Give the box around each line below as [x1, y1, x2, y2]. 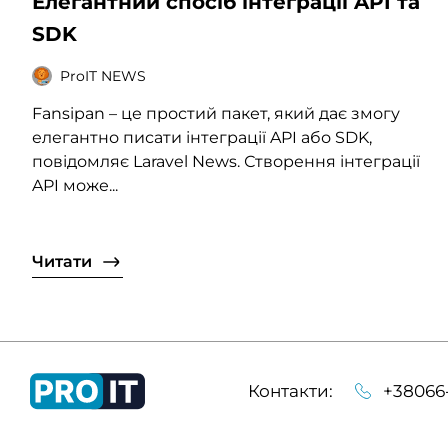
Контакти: [248, 380, 333, 401]
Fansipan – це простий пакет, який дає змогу [32, 104, 400, 124]
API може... [32, 176, 118, 196]
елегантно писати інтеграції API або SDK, [32, 128, 372, 148]
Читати [32, 252, 92, 272]
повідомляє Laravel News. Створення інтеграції [32, 152, 420, 172]
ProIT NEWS [60, 66, 146, 85]
